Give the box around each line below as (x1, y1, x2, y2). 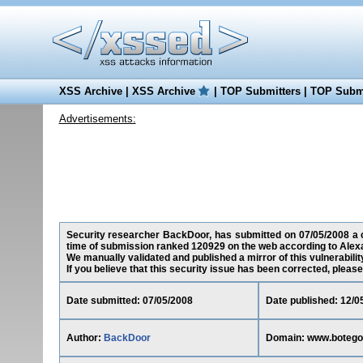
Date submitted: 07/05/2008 (66, 295, 193, 306)
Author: (66, 332, 104, 344)
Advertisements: (58, 113, 136, 125)
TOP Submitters (220, 85, 301, 97)
